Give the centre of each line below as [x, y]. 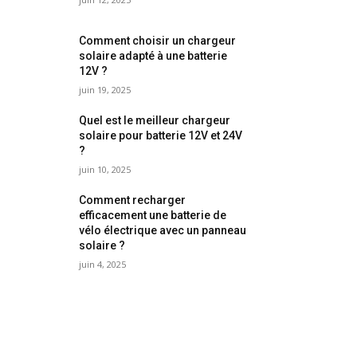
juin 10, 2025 [105, 170]
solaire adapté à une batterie [153, 56]
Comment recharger [133, 200]
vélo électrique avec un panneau [163, 231]
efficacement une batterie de [153, 216]
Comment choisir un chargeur [158, 41]
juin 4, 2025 [103, 265]
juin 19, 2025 [105, 90]
